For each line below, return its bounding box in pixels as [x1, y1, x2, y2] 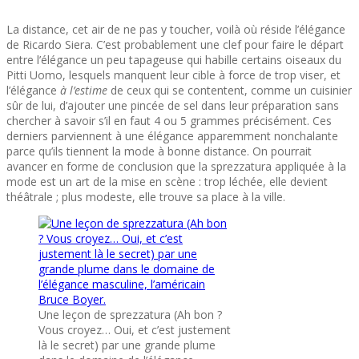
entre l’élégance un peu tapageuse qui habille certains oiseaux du [6, 51, 341, 67]
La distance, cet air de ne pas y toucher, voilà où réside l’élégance [6, 21, 345, 37]
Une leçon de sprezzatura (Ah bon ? [38, 306, 222, 322]
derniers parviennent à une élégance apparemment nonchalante [6, 127, 338, 143]
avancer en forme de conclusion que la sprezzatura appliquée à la [6, 158, 346, 174]
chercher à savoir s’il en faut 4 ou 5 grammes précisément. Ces [6, 112, 332, 128]
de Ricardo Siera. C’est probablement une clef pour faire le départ [6, 36, 344, 52]
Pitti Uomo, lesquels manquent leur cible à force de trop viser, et [6, 67, 341, 83]
